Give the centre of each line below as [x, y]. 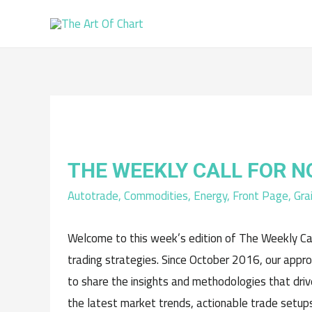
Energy [210, 196]
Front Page [260, 196]
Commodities [156, 196]
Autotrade [93, 196]
